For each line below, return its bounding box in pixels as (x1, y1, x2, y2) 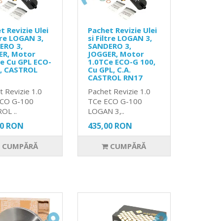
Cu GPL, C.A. (87, 64, 131, 74)
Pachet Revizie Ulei (87, 25, 157, 35)
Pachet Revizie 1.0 (87, 86, 150, 96)
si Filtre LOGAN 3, (87, 33, 152, 43)
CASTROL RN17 (87, 72, 143, 82)
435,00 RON (87, 120, 132, 131)
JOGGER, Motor (87, 48, 144, 59)
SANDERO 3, (87, 40, 131, 51)
